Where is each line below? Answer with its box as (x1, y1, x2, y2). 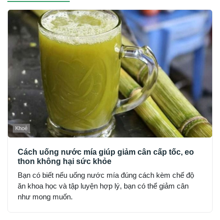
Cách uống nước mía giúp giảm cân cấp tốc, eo (18, 147, 194, 156)
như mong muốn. (18, 192, 73, 201)
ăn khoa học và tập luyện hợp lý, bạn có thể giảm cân (18, 181, 189, 190)
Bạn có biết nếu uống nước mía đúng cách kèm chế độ (18, 170, 194, 179)
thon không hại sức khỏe (18, 157, 111, 165)
